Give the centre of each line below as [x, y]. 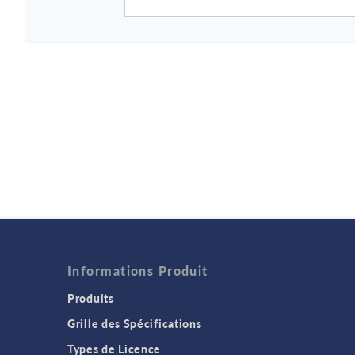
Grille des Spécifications [135, 323]
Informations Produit [138, 271]
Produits [91, 298]
